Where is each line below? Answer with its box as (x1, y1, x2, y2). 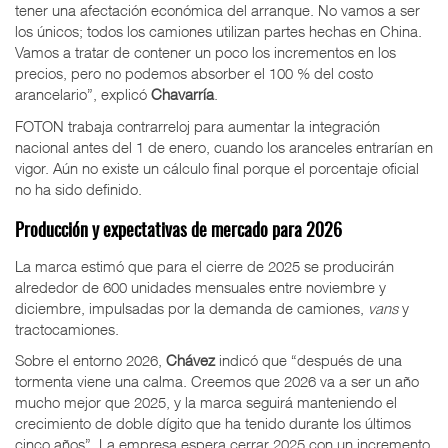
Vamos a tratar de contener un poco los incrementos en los (15, 43, 396, 62)
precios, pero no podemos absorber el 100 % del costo (15, 64, 373, 83)
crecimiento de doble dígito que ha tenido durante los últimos (15, 414, 411, 433)
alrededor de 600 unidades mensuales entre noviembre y (15, 277, 386, 296)
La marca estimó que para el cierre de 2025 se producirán (15, 256, 394, 275)
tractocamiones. (15, 319, 119, 338)
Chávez (166, 351, 219, 370)
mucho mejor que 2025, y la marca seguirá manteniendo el (15, 393, 397, 412)
